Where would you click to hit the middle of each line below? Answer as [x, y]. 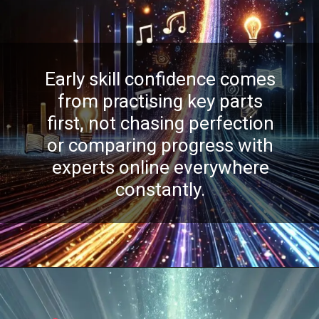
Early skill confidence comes [161, 79]
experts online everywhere [160, 168]
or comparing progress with [161, 146]
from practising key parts [161, 101]
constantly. [161, 190]
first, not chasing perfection [160, 124]
